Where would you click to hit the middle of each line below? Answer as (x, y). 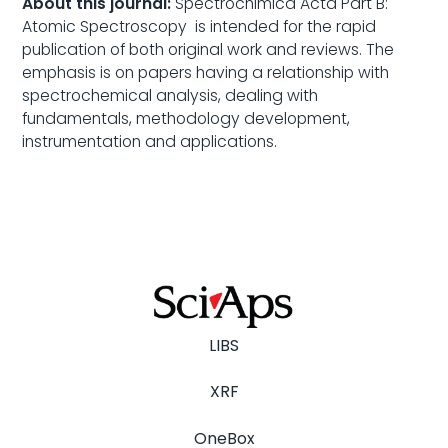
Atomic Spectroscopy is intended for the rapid (199, 27)
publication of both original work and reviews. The (208, 50)
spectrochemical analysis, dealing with (170, 96)
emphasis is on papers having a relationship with (206, 73)
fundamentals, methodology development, (186, 119)
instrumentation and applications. (150, 142)
